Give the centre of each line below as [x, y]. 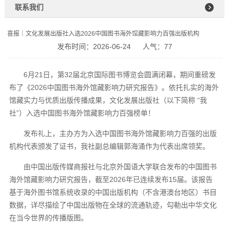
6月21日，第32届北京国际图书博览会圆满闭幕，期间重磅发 [120, 74]
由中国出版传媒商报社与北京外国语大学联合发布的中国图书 [120, 166]
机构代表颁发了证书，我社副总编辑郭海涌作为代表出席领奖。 [110, 146]
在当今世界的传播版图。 [49, 217]
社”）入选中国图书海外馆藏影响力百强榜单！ [82, 113]
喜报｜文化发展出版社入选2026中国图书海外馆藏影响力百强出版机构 [103, 33]
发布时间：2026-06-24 [94, 46]
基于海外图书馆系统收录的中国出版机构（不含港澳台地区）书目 [113, 192]
